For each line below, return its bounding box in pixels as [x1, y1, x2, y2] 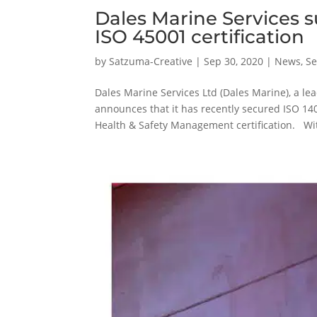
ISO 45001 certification [95, 25, 305, 48]
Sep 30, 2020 [204, 54, 264, 68]
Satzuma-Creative [109, 54, 193, 68]
